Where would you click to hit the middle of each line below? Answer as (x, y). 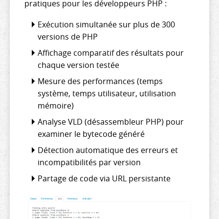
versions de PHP (68, 36)
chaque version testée (78, 65)
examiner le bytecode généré (91, 134)
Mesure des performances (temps (100, 81)
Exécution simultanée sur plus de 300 (106, 24)
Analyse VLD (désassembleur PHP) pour (111, 121)
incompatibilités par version (89, 162)
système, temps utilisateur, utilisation (107, 93)
